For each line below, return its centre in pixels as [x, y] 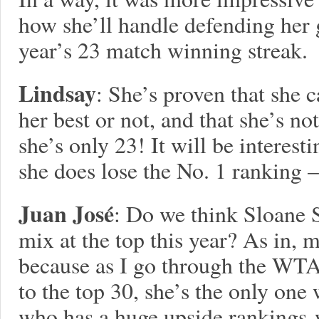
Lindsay [57, 93]
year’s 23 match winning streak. [163, 49]
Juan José [66, 213]
